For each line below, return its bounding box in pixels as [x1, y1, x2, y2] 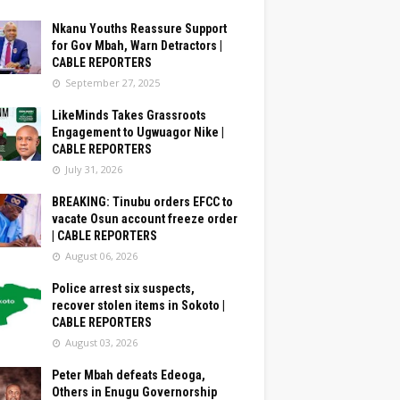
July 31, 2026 [65, 162, 122, 176]
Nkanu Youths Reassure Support [52, 21, 227, 36]
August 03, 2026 [65, 336, 137, 349]
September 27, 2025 [65, 76, 160, 89]
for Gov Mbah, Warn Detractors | [52, 38, 222, 53]
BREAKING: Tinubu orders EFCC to [52, 195, 233, 209]
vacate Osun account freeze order [52, 212, 237, 226]
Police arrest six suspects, [52, 281, 195, 296]
